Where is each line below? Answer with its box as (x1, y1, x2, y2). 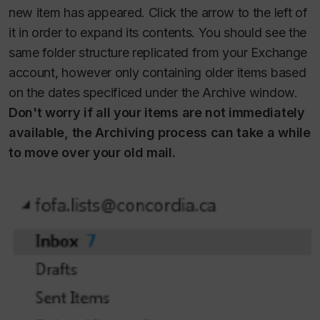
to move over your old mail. (9, 145, 176, 161)
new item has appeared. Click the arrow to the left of (9, 5, 308, 21)
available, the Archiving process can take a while (9, 125, 311, 141)
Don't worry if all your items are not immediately (9, 105, 305, 121)
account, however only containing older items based (9, 65, 306, 81)
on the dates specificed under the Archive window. (9, 85, 298, 101)
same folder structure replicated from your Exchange (9, 45, 307, 61)
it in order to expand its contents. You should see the (9, 25, 306, 41)
